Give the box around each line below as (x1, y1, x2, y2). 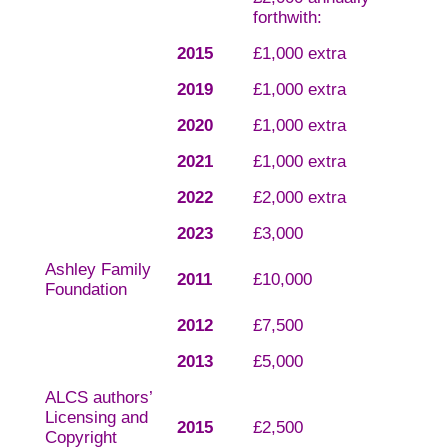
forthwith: (252, 8, 322, 28)
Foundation (44, 280, 127, 300)
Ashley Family (44, 260, 151, 280)
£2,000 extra (252, 188, 346, 208)
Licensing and (44, 408, 148, 428)
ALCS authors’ (44, 388, 152, 408)
